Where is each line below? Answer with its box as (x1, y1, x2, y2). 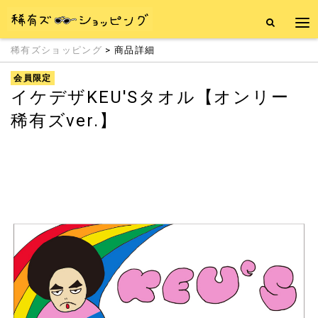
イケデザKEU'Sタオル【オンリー (11, 87, 290, 107)
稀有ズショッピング (11, 45, 102, 55)
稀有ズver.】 (11, 111, 118, 131)
